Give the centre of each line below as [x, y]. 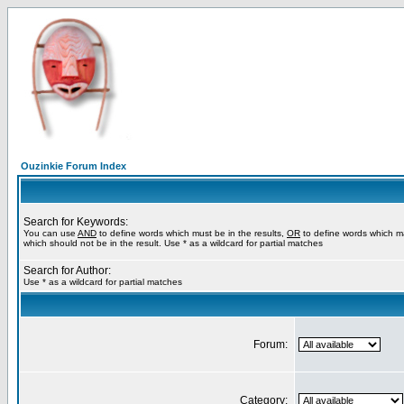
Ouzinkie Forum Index [73, 166]
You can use [50, 233]
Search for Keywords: [76, 222]
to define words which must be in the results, [192, 233]
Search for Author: [67, 271]
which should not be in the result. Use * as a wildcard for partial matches [173, 243]
